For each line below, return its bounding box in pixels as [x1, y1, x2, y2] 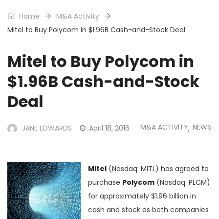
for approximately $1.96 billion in [88, 191, 196, 201]
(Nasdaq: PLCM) [154, 177, 210, 187]
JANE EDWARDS [22, 123, 72, 133]
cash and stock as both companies [88, 204, 209, 215]
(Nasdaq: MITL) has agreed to [107, 163, 209, 174]
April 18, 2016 [89, 123, 130, 133]
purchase [88, 177, 122, 187]
